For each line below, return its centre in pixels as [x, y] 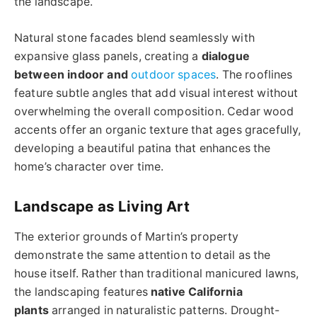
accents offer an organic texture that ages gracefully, [158, 129]
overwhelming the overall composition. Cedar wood [154, 111]
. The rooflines [254, 74]
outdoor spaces [174, 74]
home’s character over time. [89, 166]
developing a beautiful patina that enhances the [143, 148]
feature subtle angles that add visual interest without [156, 93]
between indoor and [73, 74]
